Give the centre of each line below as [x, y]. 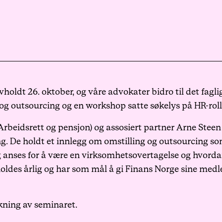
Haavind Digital [96, 90]
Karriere [71, 19]
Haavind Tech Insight [115, 160]
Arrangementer [97, 55]
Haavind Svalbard [104, 125]
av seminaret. [49, 205]
